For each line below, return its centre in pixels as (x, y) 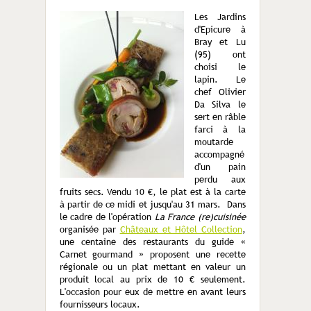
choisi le (220, 67)
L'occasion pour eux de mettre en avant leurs (152, 292)
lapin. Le (220, 79)
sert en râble (220, 117)
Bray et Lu (220, 42)
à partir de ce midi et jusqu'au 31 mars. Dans (152, 204)
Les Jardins (220, 17)
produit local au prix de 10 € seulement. (152, 279)
